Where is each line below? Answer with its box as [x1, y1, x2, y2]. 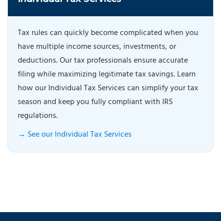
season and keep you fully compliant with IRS [18, 95, 173, 110]
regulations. [18, 109, 58, 124]
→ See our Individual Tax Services [18, 128, 132, 143]
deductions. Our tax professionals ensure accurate [18, 54, 188, 69]
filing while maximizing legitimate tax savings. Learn [18, 68, 196, 83]
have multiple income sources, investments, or [18, 40, 176, 55]
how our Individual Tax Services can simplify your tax [18, 81, 198, 97]
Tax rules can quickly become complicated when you [18, 26, 198, 41]
